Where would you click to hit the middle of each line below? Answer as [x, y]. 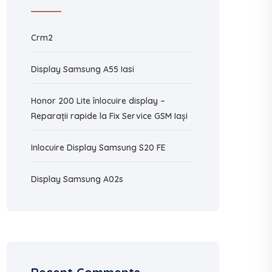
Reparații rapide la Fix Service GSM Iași [109, 116]
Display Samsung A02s [77, 179]
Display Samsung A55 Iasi [83, 69]
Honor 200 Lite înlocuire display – [98, 101]
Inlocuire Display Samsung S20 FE [98, 148]
